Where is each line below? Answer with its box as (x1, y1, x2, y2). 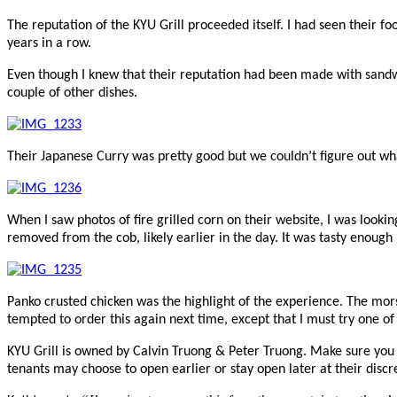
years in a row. (7, 35, 91, 51)
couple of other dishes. (7, 85, 137, 100)
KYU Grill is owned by (7, 344, 133, 359)
